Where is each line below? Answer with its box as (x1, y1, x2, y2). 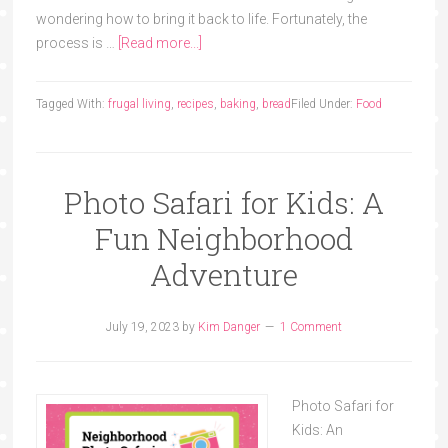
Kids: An (291, 422, 343, 438)
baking (219, 97, 256, 111)
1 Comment (279, 320, 342, 334)
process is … (35, 35, 118, 51)
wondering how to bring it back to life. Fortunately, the (35, 11, 367, 27)
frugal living (107, 97, 171, 111)
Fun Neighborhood (94, 219, 353, 258)
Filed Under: (290, 97, 356, 111)
